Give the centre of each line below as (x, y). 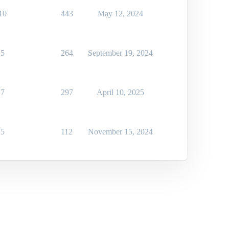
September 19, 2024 (120, 53)
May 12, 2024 (120, 14)
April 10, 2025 (120, 93)
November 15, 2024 (120, 132)
